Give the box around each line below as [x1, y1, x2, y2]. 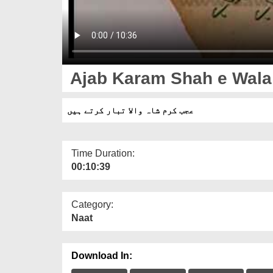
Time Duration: [71, 147, 135, 158]
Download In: [71, 250, 132, 261]
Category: [71, 199, 113, 210]
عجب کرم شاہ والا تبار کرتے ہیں [67, 105, 194, 115]
